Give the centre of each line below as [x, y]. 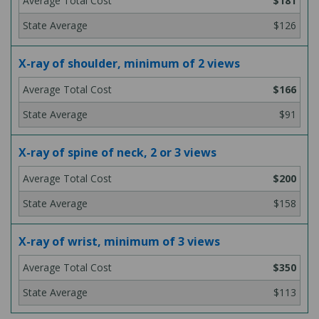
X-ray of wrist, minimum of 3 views [119, 241]
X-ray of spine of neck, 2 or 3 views [117, 152]
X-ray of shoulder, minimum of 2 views [129, 63]
